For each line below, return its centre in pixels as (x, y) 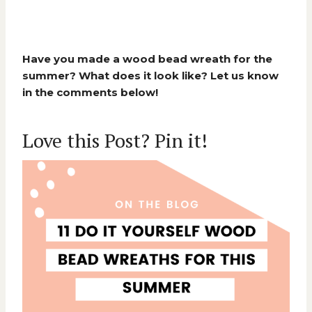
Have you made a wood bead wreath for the (147, 59)
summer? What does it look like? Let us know (150, 76)
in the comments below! (90, 93)
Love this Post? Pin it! (115, 141)
